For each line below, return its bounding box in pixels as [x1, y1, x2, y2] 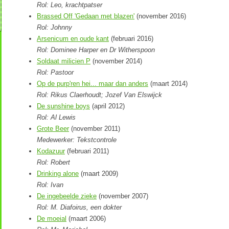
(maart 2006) [66, 214, 106, 222]
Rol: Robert [37, 158, 70, 166]
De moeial [37, 214, 66, 222]
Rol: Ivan [37, 180, 63, 189]
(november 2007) [97, 192, 148, 200]
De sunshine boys [37, 102, 90, 110]
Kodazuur [37, 147, 65, 155]
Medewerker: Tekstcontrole [37, 135, 117, 144]
